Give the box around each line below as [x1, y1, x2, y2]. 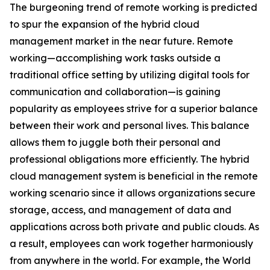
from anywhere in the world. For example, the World [10, 254, 251, 267]
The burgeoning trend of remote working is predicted [10, 1, 257, 14]
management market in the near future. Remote [10, 35, 233, 48]
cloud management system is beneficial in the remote [10, 170, 258, 183]
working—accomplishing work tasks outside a [10, 52, 221, 64]
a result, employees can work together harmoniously [10, 237, 253, 250]
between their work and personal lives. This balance [10, 119, 250, 132]
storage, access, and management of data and [10, 204, 231, 216]
